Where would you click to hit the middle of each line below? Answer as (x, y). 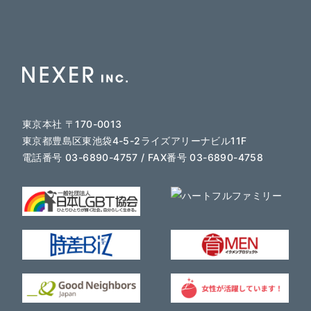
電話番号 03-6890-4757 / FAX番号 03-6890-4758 (143, 157)
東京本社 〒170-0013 (72, 124)
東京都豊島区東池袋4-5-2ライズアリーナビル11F (135, 140)
